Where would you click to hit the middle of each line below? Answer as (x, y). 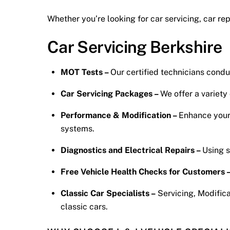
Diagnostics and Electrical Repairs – (131, 150)
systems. (77, 128)
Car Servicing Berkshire (135, 47)
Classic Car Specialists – (108, 193)
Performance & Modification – (119, 115)
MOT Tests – (85, 72)
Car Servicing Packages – (110, 93)
